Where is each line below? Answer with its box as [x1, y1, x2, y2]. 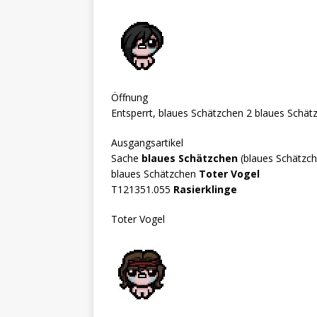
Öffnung [111, 90, 148, 104]
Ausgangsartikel [111, 135, 183, 149]
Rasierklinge [173, 182, 237, 196]
